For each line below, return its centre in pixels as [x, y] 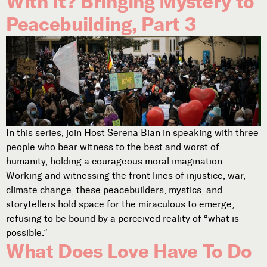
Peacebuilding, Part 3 [101, 24]
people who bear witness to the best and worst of [113, 147]
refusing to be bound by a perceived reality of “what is [122, 218]
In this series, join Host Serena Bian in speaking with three [132, 132]
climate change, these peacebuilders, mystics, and [114, 190]
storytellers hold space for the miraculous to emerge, [120, 204]
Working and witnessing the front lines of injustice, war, [126, 175]
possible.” [28, 232]
